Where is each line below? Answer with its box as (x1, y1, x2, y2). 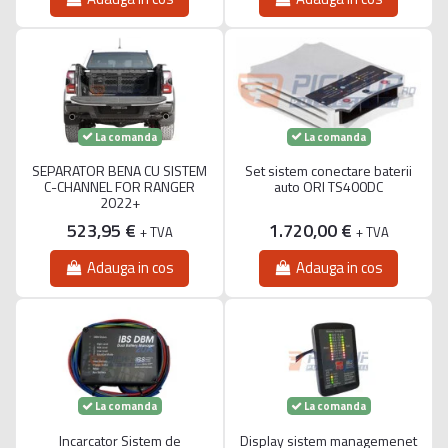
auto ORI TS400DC (274, 175, 383, 197)
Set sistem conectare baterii (245, 159, 412, 181)
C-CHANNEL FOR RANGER (44, 175, 195, 197)
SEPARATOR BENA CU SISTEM (32, 159, 207, 181)
